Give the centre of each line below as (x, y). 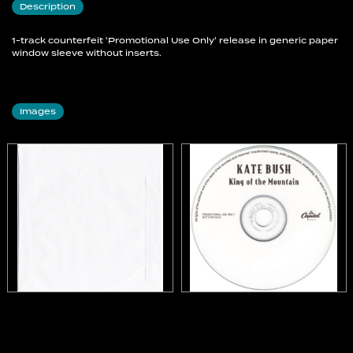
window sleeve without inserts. (87, 53)
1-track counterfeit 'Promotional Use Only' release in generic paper (175, 41)
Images (38, 111)
